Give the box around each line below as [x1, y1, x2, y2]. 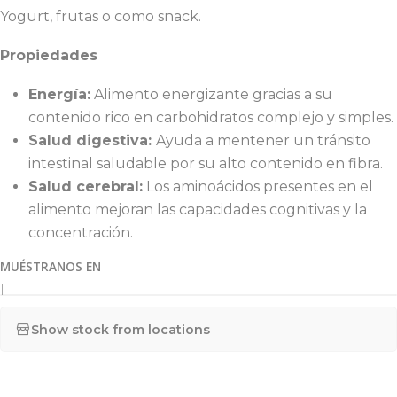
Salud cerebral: [28, 178, 143, 195]
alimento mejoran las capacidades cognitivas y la [28, 201, 367, 218]
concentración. [28, 224, 133, 241]
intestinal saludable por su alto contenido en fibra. [28, 155, 386, 172]
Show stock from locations [31, 321, 210, 338]
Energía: [28, 86, 90, 103]
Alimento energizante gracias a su [90, 86, 332, 103]
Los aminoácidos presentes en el [143, 178, 373, 195]
